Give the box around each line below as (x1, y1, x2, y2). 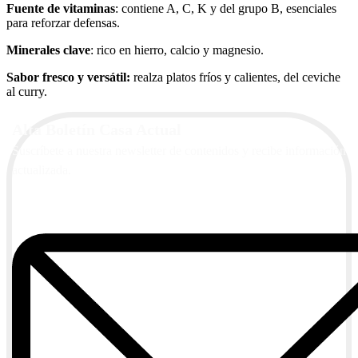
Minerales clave (6, 42, 90, 57)
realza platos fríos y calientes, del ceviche (130, 70, 340, 84)
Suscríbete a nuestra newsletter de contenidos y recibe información (12, 143, 346, 157)
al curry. (6, 84, 47, 98)
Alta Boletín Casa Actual (12, 120, 181, 138)
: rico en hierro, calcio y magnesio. (90, 42, 264, 57)
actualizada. (12, 162, 71, 177)
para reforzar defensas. (6, 15, 120, 30)
